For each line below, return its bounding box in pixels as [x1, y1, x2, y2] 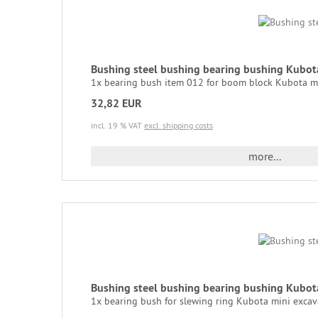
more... [248, 148, 281, 163]
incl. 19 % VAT [91, 119, 144, 131]
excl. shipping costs [144, 119, 213, 131]
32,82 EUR [91, 95, 142, 111]
